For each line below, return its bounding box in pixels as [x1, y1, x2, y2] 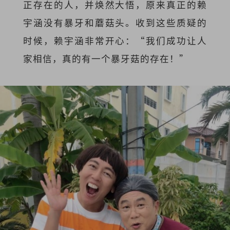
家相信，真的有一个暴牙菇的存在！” [23, 52, 189, 65]
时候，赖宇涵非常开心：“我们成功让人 [23, 34, 207, 47]
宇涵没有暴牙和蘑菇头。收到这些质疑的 [23, 16, 207, 29]
